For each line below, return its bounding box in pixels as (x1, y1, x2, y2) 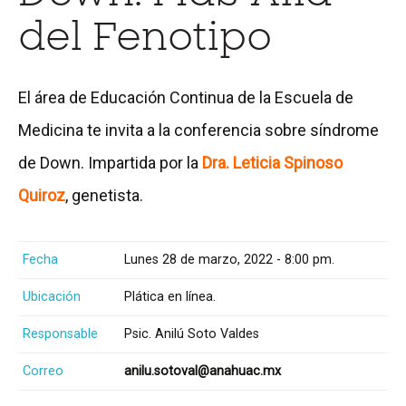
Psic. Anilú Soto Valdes (124, 325, 259, 342)
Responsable (23, 325, 98, 342)
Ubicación (23, 288, 81, 304)
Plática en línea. (124, 288, 216, 304)
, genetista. (65, 185, 143, 205)
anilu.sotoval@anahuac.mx (124, 362, 281, 379)
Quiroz (18, 185, 65, 205)
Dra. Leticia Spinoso (202, 152, 343, 172)
